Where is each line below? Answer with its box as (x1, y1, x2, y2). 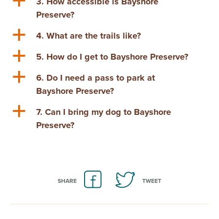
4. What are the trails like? (36, 30, 141, 42)
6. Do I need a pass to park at (36, 72, 155, 84)
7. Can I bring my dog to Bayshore (36, 107, 172, 118)
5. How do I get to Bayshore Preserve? (36, 51, 189, 63)
